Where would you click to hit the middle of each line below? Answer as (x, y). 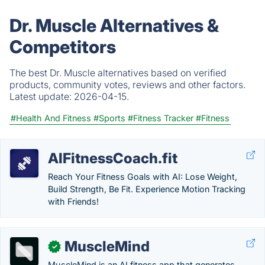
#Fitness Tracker (161, 118)
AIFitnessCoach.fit (113, 158)
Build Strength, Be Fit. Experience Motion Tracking (147, 189)
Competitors (63, 47)
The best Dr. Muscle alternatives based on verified (118, 73)
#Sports (109, 118)
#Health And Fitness (51, 118)
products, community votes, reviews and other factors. (127, 85)
